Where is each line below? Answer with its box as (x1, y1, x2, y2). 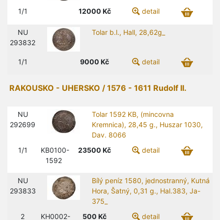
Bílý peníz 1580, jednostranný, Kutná (92, 176, 210, 185)
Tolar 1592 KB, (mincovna (92, 110, 174, 118)
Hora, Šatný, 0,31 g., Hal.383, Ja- (92, 186, 201, 195)
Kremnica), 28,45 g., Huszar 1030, (92, 120, 203, 129)
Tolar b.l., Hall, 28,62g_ (92, 27, 165, 36)
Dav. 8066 (92, 130, 127, 139)
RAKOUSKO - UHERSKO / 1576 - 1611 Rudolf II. (9, 82, 187, 93)
